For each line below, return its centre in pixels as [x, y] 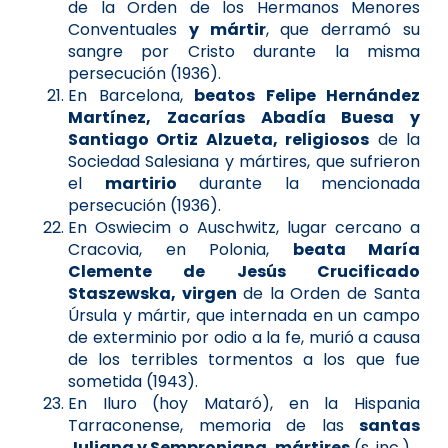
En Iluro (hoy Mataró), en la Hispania [244, 403]
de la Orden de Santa [331, 293]
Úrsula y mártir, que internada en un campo [244, 315]
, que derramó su [343, 29]
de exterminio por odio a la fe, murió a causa [244, 337]
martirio [140, 183]
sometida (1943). [133, 381]
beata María [356, 249]
